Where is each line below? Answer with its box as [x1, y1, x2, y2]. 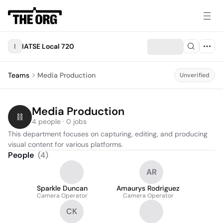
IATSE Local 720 [22, 42, 74, 51]
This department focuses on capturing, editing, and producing [8, 129, 208, 138]
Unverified [179, 71, 210, 79]
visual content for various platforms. [8, 140, 123, 149]
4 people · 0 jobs [32, 117, 87, 126]
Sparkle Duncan [37, 184, 88, 193]
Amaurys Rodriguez [116, 184, 180, 193]
